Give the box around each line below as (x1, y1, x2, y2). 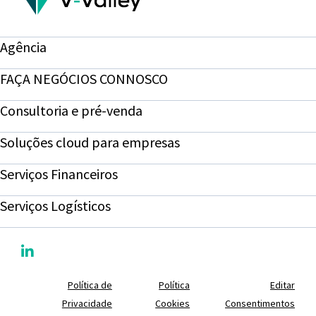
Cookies (155, 297, 190, 310)
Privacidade (61, 297, 112, 310)
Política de (67, 279, 112, 291)
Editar (270, 279, 296, 291)
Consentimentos (225, 297, 296, 310)
